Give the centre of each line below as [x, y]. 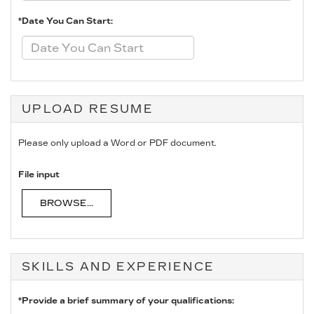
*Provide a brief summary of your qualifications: [126, 301]
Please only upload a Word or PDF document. [117, 143]
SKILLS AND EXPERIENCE [118, 267]
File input [39, 175]
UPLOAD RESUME [88, 109]
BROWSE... [67, 203]
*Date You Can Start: [66, 21]
